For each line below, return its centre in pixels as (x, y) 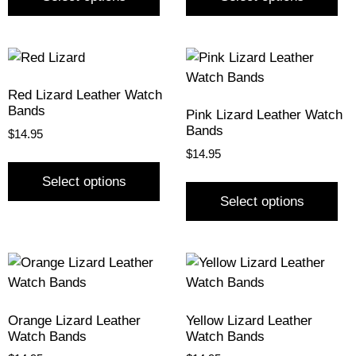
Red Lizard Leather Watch (85, 95)
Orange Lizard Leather (74, 320)
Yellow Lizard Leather (249, 320)
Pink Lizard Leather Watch (264, 115)
